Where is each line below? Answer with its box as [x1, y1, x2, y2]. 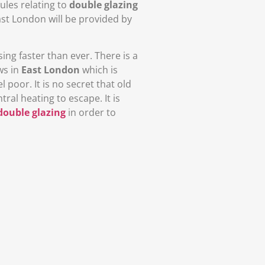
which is [80, 63, 118, 76]
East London [21, 63, 80, 76]
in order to [66, 105, 116, 119]
